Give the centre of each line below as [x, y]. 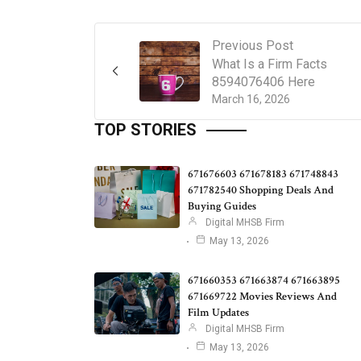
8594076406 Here [263, 81]
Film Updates [218, 312]
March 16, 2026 [251, 99]
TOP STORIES [145, 129]
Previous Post [253, 45]
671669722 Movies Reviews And [262, 296]
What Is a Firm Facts [270, 64]
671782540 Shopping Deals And [261, 190]
